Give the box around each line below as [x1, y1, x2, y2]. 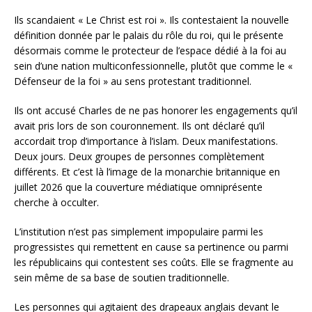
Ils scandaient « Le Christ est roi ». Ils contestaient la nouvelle [14, 13, 289, 27]
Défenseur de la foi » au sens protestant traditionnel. [14, 75, 251, 88]
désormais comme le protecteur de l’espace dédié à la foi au [14, 44, 286, 58]
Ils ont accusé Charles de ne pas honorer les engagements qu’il [14, 104, 297, 118]
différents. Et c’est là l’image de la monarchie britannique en [14, 165, 280, 179]
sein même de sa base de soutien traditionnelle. [14, 271, 229, 285]
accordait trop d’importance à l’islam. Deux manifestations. [14, 134, 278, 148]
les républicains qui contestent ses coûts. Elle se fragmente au [14, 256, 293, 270]
